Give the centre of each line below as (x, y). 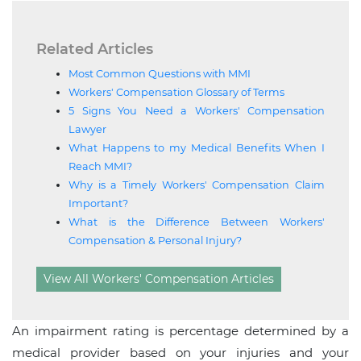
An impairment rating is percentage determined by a (180, 331)
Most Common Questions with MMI (160, 74)
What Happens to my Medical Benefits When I (197, 148)
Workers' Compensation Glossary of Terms (176, 93)
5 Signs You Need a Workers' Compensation (197, 111)
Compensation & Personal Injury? (155, 241)
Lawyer (87, 130)
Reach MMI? (100, 167)
